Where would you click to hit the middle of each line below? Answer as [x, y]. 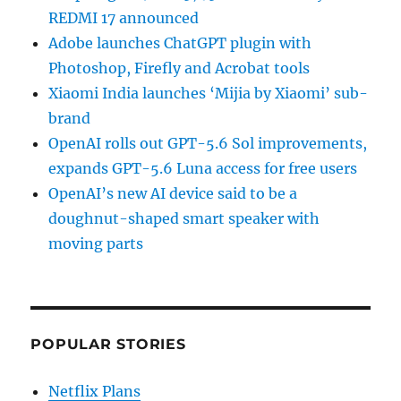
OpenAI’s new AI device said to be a [173, 193]
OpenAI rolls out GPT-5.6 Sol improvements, [208, 143]
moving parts [96, 243]
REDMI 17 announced [124, 17]
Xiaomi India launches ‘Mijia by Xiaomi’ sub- [209, 93]
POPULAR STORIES [108, 344]
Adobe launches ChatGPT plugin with [180, 43]
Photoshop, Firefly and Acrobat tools [179, 68]
